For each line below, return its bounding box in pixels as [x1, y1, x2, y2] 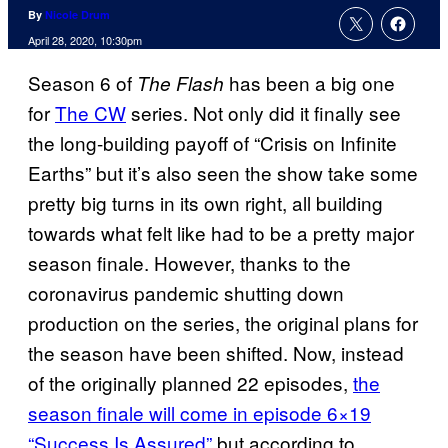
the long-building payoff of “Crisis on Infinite [28, 129, 397, 157]
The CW [55, 99, 126, 127]
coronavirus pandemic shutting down [28, 279, 344, 307]
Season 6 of [28, 69, 137, 97]
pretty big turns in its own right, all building [28, 189, 383, 217]
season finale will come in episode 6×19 [28, 399, 371, 427]
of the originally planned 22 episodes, [28, 369, 353, 397]
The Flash [137, 70, 224, 97]
